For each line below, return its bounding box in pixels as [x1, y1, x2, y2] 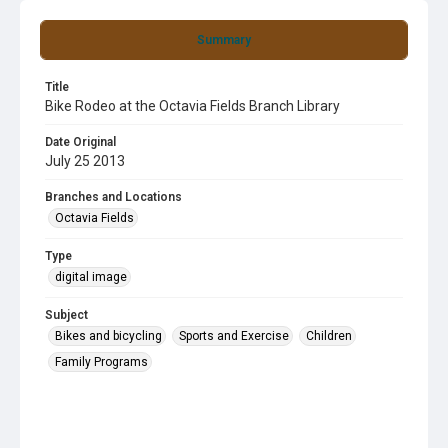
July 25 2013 [45, 153, 125, 169]
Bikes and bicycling [55, 329, 162, 343]
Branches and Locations [45, 190, 182, 204]
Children [306, 329, 352, 343]
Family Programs [55, 355, 148, 369]
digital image [55, 270, 127, 284]
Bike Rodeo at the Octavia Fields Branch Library [45, 98, 340, 114]
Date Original [45, 135, 116, 149]
